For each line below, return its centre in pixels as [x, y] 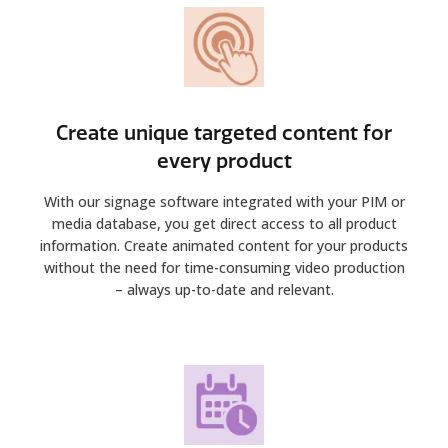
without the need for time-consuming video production [224, 267]
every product [224, 160]
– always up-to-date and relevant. [224, 289]
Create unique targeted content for [224, 132]
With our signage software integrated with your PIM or [224, 201]
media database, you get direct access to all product [224, 223]
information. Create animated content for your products [224, 245]
